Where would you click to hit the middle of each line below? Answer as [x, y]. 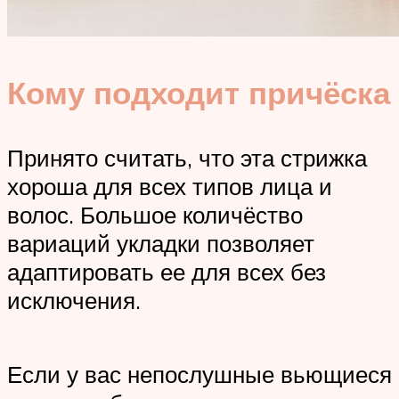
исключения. [74, 301]
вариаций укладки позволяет [161, 244]
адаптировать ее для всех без [167, 272]
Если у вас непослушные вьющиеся [199, 375]
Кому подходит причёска [199, 93]
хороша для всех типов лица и [170, 187]
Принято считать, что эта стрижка [187, 158]
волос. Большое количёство [155, 215]
